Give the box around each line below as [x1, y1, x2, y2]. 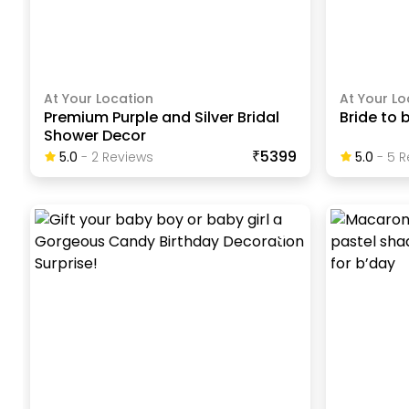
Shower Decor [44, 125, 147, 147]
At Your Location [44, 89, 154, 109]
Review [99, 148, 147, 167]
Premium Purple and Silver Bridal [44, 107, 280, 129]
